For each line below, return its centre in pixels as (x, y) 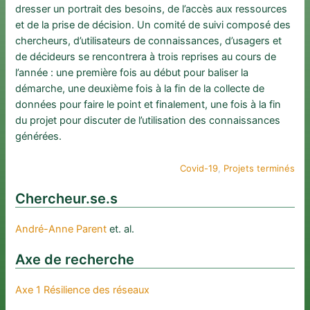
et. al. (121, 229)
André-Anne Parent (61, 229)
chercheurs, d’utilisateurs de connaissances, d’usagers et (149, 40)
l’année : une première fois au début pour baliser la (132, 72)
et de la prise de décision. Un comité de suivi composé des (153, 25)
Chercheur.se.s (67, 199)
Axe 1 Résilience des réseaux (83, 290)
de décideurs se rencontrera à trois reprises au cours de (146, 56)
